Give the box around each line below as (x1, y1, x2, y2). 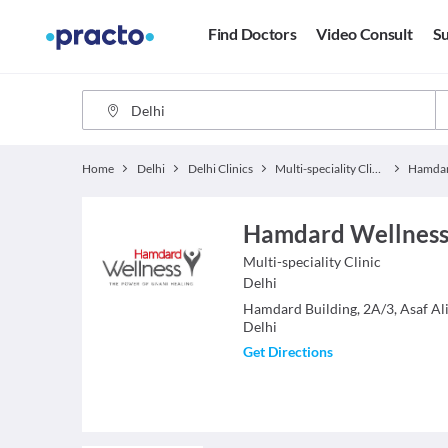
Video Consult (316, 24, 413, 44)
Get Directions (242, 343, 333, 360)
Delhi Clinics (187, 161, 253, 176)
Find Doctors (208, 24, 297, 44)
